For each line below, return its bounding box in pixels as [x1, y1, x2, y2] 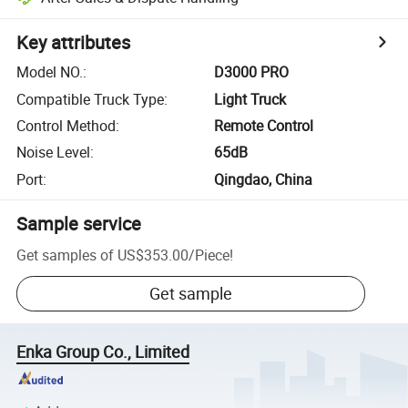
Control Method [16, 115, 117, 136]
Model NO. [16, 62, 84, 83]
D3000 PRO [214, 62, 290, 83]
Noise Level [16, 142, 91, 163]
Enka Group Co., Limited [16, 341, 190, 363]
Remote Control [214, 115, 314, 136]
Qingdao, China [214, 168, 313, 189]
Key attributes [16, 30, 131, 56]
